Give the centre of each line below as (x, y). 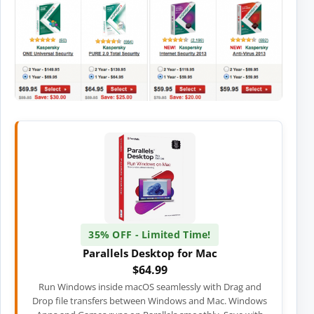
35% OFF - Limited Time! (150, 235)
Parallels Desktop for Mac (150, 253)
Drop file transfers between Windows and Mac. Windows (150, 301)
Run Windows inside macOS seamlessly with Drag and (150, 287)
